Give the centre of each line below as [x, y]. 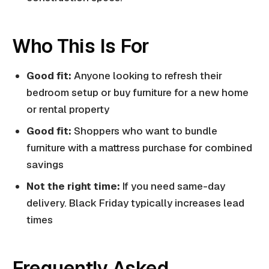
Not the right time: [73, 186]
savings [45, 165]
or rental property [68, 110]
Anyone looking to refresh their [147, 76]
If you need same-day [173, 186]
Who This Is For [81, 46]
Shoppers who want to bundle [144, 131]
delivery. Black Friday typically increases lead [135, 203]
